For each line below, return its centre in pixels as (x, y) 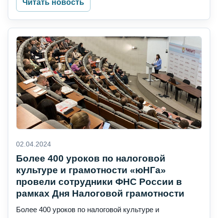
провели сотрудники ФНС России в (99, 182)
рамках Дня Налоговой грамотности (100, 194)
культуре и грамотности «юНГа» (91, 170)
